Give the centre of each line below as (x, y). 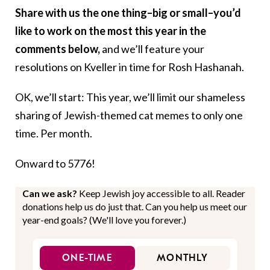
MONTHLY (183, 258)
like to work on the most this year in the (111, 31)
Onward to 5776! (55, 164)
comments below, (58, 49)
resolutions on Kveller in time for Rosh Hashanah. (130, 67)
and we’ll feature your (153, 49)
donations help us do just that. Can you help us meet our (135, 207)
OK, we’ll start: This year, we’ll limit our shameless (130, 97)
